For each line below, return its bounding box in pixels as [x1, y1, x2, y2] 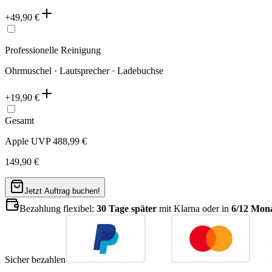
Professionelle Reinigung [5, 45, 101, 56]
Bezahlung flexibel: [19, 203, 97, 214]
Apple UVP [5, 136, 53, 147]
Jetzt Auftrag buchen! [24, 186, 100, 196]
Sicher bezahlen [5, 254, 66, 265]
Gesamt [5, 115, 34, 126]
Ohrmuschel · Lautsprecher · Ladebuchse [5, 66, 163, 76]
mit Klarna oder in [157, 203, 231, 214]
